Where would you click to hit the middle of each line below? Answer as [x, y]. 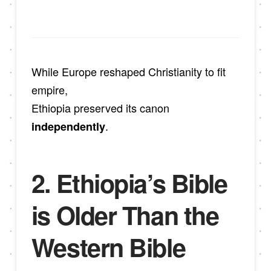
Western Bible [108, 247]
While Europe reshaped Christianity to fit [128, 72]
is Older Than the [125, 215]
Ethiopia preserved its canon [100, 108]
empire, [49, 90]
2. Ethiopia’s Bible [129, 183]
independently [68, 127]
